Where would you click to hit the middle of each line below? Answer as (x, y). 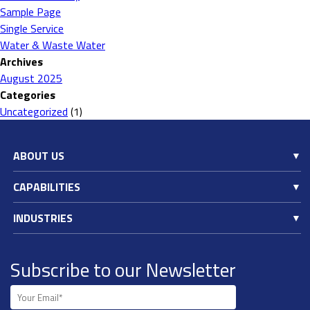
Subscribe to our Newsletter (123, 270)
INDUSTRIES (43, 218)
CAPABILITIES (47, 187)
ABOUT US (39, 156)
